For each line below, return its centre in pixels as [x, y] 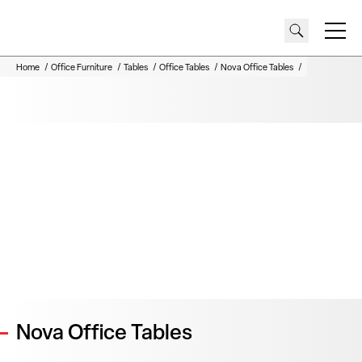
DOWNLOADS [258, 58]
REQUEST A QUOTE [120, 58]
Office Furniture [82, 68]
